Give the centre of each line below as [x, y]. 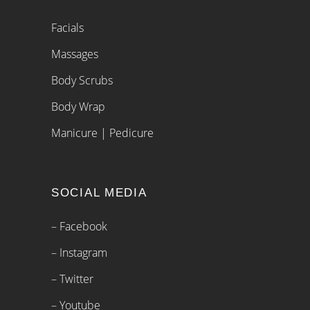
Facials [67, 27]
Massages [75, 54]
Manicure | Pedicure [102, 133]
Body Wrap [78, 106]
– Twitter [72, 279]
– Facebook [79, 226]
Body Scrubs [82, 80]
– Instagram [79, 252]
